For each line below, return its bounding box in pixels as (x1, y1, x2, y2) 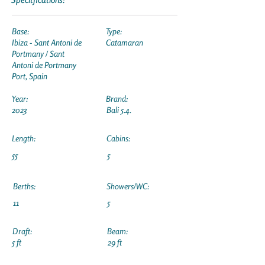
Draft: (12, 226, 32, 236)
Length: (12, 133, 35, 143)
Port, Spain (12, 71, 47, 81)
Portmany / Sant (12, 49, 64, 59)
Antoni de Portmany (12, 60, 76, 70)
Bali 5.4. (106, 105, 131, 115)
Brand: (106, 93, 128, 104)
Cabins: (106, 133, 130, 143)
